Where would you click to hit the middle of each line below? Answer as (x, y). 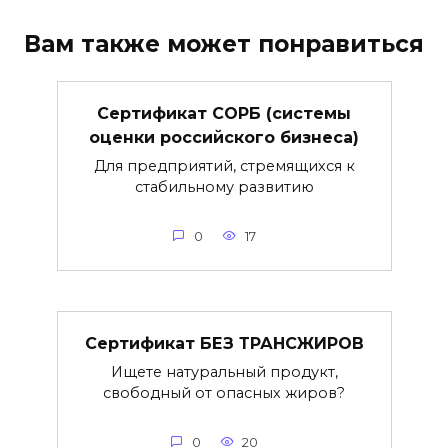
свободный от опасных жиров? (224, 392)
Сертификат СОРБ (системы (224, 113)
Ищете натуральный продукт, (224, 371)
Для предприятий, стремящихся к (224, 165)
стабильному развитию (224, 186)
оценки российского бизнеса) (224, 137)
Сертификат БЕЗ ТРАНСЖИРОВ (224, 343)
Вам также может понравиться (224, 43)
